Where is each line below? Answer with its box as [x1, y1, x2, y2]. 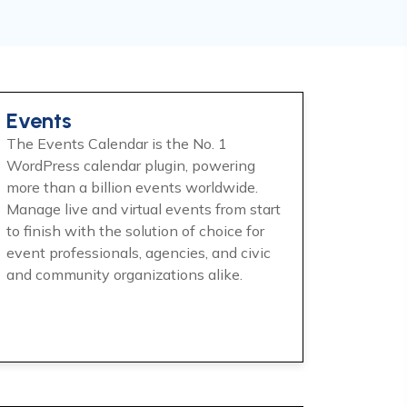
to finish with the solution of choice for [6, 221, 264, 240]
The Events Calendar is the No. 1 [6, 134, 227, 153]
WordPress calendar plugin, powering [6, 155, 255, 174]
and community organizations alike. [6, 264, 243, 283]
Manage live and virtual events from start [6, 199, 281, 218]
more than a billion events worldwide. [6, 177, 258, 196]
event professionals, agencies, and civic [6, 243, 271, 262]
